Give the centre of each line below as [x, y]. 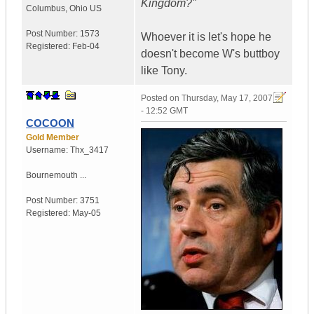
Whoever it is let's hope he [206, 37]
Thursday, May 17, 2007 [227, 98]
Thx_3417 [89, 150]
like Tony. [164, 71]
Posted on [161, 98]
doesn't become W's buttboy [210, 54]
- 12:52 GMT [164, 111]
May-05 [87, 213]
